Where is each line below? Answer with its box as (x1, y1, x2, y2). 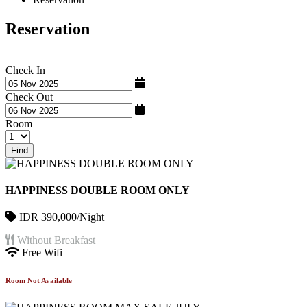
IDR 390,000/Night (16, 211, 104, 223)
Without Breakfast (14, 234, 95, 247)
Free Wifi (19, 247, 62, 259)
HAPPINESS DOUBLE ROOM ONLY (5, 184, 190, 196)
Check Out (5, 90, 53, 103)
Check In (5, 64, 45, 76)
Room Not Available (5, 276, 72, 285)
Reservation (5, 19, 90, 38)
